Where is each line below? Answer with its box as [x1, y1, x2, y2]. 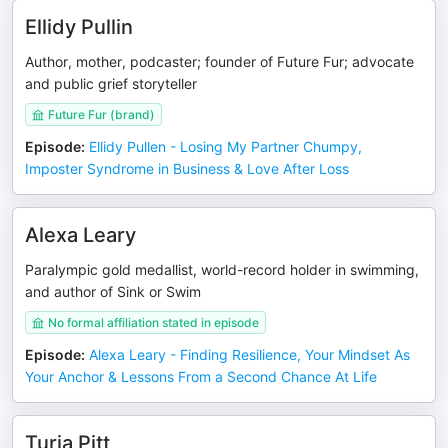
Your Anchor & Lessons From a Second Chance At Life [25, 368, 377, 385]
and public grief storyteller [25, 75, 197, 92]
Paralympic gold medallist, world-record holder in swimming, [25, 261, 419, 278]
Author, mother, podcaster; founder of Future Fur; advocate [25, 53, 414, 70]
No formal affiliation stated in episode [48, 315, 259, 330]
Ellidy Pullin [25, 15, 133, 39]
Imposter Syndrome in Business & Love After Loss [25, 160, 349, 177]
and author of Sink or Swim [25, 283, 201, 300]
